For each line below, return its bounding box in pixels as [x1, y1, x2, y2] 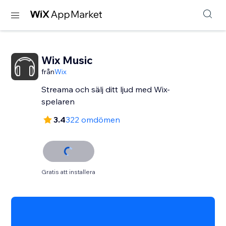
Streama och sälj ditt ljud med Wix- [41, 84, 171, 94]
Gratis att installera [41, 168, 96, 176]
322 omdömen [66, 115, 121, 125]
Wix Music [41, 53, 93, 67]
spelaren [41, 96, 75, 106]
